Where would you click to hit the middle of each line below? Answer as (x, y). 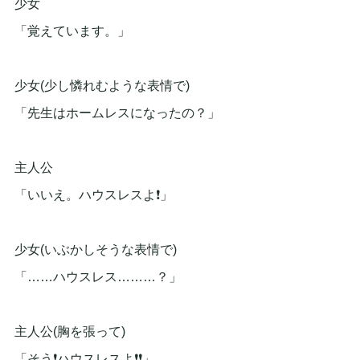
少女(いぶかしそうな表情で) (96, 250)
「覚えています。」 (72, 31)
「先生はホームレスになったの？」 (117, 113)
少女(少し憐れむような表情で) (102, 86)
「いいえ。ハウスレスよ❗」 (94, 195)
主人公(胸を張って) (70, 332)
